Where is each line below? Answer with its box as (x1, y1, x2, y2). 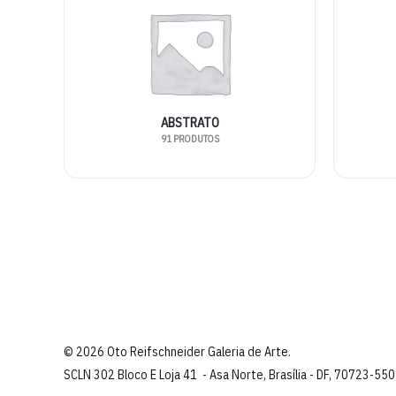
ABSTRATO (160, 114, 219, 132)
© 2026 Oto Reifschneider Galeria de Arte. (64, 343, 291, 360)
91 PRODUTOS (160, 133, 219, 146)
